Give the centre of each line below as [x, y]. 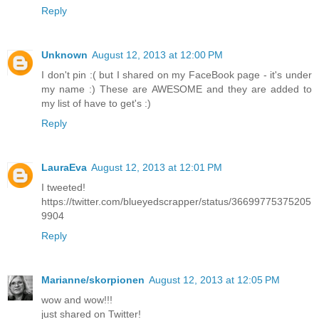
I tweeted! [63, 187]
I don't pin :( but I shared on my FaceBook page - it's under [177, 74]
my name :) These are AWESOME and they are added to [177, 89]
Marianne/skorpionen [93, 279]
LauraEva [64, 167]
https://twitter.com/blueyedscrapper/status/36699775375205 [176, 201]
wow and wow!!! [77, 299]
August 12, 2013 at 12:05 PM [214, 279]
